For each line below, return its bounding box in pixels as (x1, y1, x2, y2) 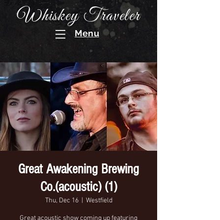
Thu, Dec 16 (45, 196, 79, 205)
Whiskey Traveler (17, 5, 140, 27)
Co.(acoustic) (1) (40, 179, 117, 194)
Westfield (85, 196, 112, 205)
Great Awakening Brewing (18, 162, 139, 177)
